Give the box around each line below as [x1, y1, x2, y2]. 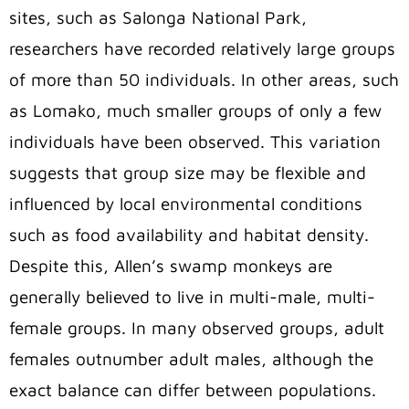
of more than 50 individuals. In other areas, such [9, 69, 399, 90]
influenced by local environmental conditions [9, 194, 362, 215]
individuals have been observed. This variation [9, 131, 381, 152]
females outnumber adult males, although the [9, 349, 373, 370]
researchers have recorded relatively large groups [9, 38, 395, 59]
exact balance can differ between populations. [9, 380, 376, 401]
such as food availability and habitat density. [9, 225, 369, 246]
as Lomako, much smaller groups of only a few [9, 100, 382, 121]
